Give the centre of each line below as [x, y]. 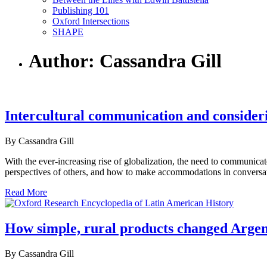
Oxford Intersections [91, 21]
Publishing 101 [81, 10]
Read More [26, 192]
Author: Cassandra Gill [125, 61]
